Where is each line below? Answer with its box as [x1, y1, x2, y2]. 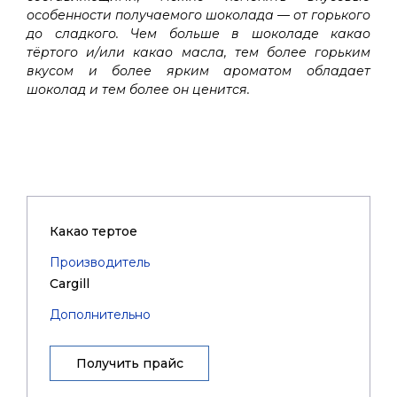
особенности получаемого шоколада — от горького [27, 7, 370, 23]
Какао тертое [50, 223, 137, 239]
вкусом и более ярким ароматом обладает [27, 63, 370, 79]
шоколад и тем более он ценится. [27, 82, 253, 97]
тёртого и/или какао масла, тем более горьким [27, 44, 370, 60]
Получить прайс [75, 355, 183, 371]
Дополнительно [50, 307, 151, 323]
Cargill [50, 276, 90, 292]
